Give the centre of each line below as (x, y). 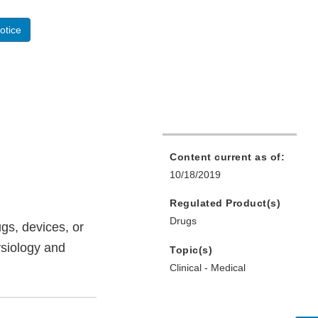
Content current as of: (227, 157)
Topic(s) (191, 250)
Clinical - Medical (208, 268)
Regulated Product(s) (225, 203)
